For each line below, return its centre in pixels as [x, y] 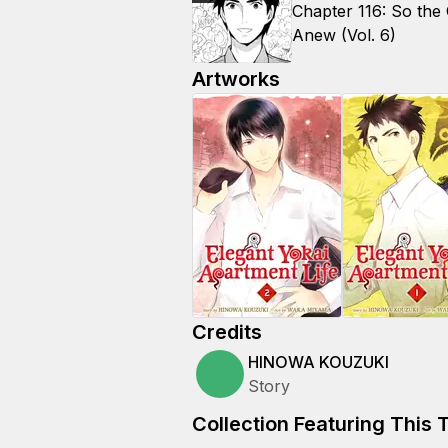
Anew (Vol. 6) [344, 35]
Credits [227, 332]
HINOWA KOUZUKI [318, 362]
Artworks [236, 79]
